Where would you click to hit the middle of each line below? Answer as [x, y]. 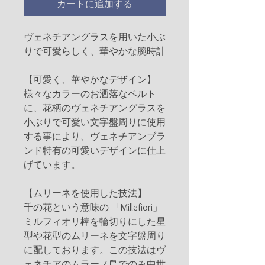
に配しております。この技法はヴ [95, 250]
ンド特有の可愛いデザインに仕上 [95, 151]
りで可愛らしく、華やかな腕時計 [95, 51]
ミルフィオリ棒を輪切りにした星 [95, 222]
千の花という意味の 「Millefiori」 [93, 207]
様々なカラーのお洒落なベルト [90, 94]
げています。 [52, 165]
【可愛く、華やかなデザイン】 [90, 80]
